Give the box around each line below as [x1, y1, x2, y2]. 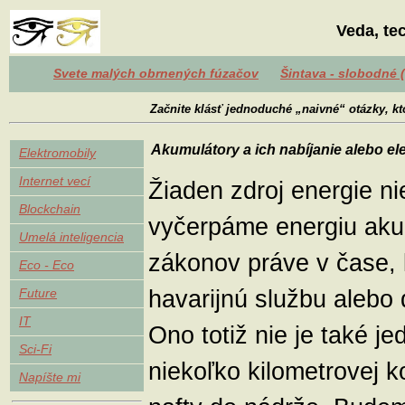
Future [19, 286, 57, 300]
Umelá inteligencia [19, 230, 124, 244]
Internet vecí [19, 174, 90, 188]
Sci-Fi [19, 342, 52, 356]
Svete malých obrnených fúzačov [53, 66, 259, 80]
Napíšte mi [19, 370, 80, 384]
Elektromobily [19, 146, 96, 160]
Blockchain [19, 202, 80, 216]
